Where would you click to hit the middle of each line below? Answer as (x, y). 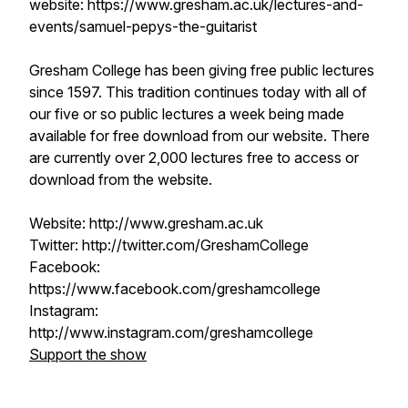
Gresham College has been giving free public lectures (202, 70)
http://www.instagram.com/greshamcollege (171, 332)
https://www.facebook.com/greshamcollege (175, 289)
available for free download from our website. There (199, 136)
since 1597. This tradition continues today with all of (198, 92)
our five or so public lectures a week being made (187, 114)
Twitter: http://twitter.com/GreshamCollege (169, 245)
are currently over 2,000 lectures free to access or (194, 158)
